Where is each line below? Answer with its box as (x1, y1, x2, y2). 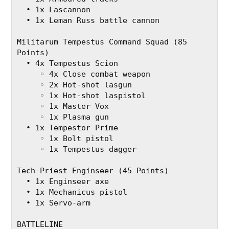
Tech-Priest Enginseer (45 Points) (17, 166, 169, 176)
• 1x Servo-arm (26, 198, 91, 208)
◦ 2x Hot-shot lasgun (40, 80, 132, 90)
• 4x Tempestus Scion (26, 59, 119, 68)
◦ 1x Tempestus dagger (40, 145, 137, 154)
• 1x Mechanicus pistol (26, 188, 128, 197)
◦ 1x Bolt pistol (40, 134, 114, 144)
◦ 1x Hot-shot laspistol (40, 91, 146, 101)
